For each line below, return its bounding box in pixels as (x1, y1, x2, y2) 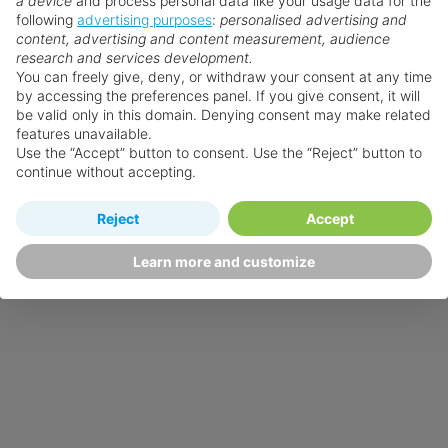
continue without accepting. (16, 163, 196, 180)
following (16, 11, 77, 28)
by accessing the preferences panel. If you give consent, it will (16, 87, 420, 104)
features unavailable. (16, 125, 152, 142)
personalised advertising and (220, 11, 407, 28)
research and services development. (16, 49, 253, 66)
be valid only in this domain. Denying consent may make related (16, 106, 431, 123)
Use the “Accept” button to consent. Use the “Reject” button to (16, 144, 422, 161)
